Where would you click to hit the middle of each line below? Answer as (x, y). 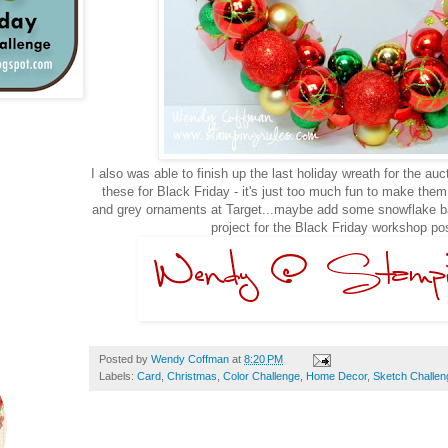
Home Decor (336, 375)
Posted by (125, 358)
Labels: (118, 375)
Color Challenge (261, 375)
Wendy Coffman (190, 358)
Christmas (192, 375)
